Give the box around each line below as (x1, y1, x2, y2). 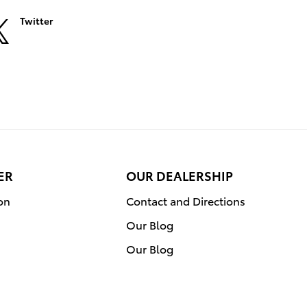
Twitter (19, 14, 53, 28)
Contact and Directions (126, 193, 245, 209)
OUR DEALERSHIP (126, 167, 233, 184)
